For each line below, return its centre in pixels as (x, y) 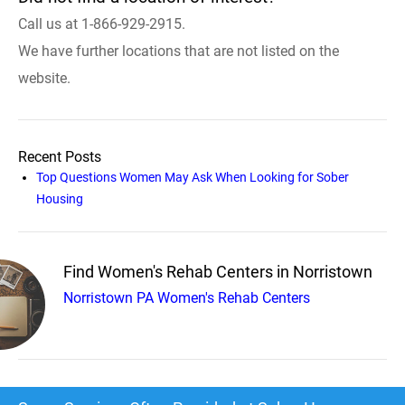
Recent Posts (60, 156)
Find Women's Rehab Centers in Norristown (218, 271)
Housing (60, 198)
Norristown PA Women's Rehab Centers (187, 297)
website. (44, 78)
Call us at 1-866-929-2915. (102, 24)
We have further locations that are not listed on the (179, 51)
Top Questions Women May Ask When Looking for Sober (193, 177)
